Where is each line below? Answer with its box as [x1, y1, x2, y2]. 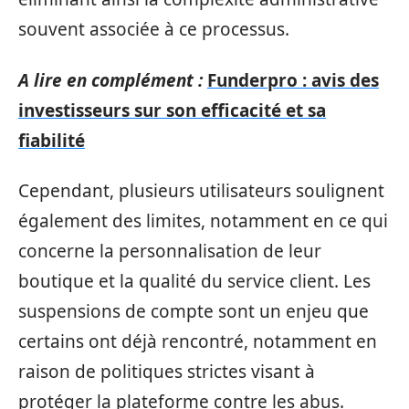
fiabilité [18, 128, 85, 152]
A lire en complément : [18, 68, 203, 92]
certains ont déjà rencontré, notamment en [18, 330, 377, 353]
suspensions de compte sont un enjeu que [18, 299, 369, 323]
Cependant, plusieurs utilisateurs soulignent [18, 179, 384, 203]
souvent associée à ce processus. [18, 17, 289, 41]
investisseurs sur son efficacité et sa [18, 98, 326, 122]
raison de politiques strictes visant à [18, 360, 315, 383]
